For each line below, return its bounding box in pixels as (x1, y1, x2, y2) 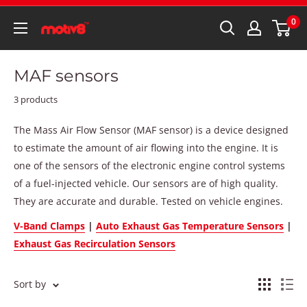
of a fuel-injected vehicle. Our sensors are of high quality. (14, 177, 278, 190)
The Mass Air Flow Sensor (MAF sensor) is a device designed (14, 123, 288, 136)
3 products (14, 93, 58, 106)
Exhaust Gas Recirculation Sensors (14, 236, 175, 250)
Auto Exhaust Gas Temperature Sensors (96, 219, 284, 232)
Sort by (14, 277, 46, 291)
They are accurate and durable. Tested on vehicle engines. (14, 195, 283, 208)
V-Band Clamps (14, 219, 85, 232)
